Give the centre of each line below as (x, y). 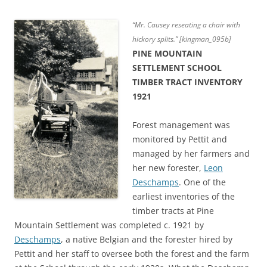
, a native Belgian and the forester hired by (147, 239)
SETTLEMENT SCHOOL (177, 67)
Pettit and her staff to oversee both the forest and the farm (132, 253)
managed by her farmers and (191, 153)
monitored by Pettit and (180, 139)
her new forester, (168, 167)
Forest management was (181, 125)
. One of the (202, 182)
